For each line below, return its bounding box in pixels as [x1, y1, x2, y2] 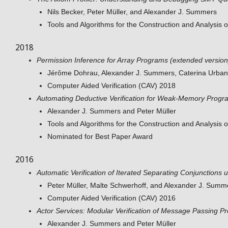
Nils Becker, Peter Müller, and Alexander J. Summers [47, 7, 217, 16]
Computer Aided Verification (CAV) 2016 [47, 193, 176, 202]
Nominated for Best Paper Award [47, 132, 153, 141]
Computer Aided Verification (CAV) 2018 [47, 81, 176, 90]
